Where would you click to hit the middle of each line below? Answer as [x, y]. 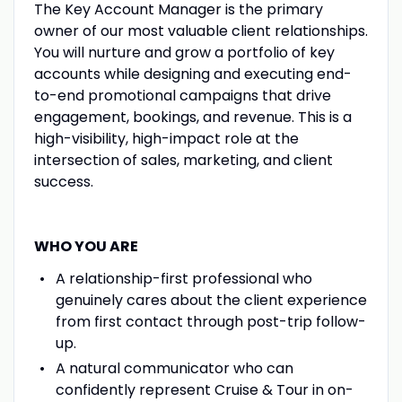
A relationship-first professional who [184, 278]
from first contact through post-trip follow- [210, 321]
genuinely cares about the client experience [211, 300]
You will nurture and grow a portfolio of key [184, 52]
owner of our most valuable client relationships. [201, 31]
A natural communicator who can [174, 368]
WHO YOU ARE [86, 246]
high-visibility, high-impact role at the [166, 138]
